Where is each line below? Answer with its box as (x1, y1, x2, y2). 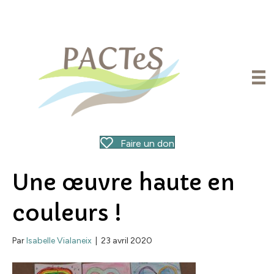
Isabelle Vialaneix (26, 235, 92, 246)
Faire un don (120, 137, 174, 149)
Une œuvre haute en (12, 168, 235, 196)
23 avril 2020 (101, 235, 152, 246)
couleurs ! (12, 199, 122, 227)
